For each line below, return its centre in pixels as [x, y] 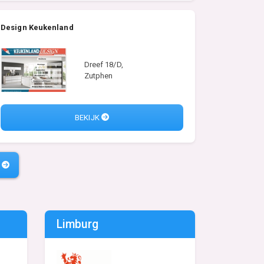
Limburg [77, 225]
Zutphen [98, 76]
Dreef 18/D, [103, 65]
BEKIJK [88, 117]
